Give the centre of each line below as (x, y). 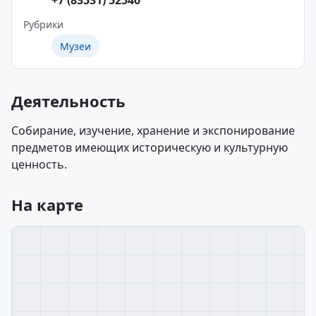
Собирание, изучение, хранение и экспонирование (153, 130)
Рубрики (43, 24)
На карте (47, 205)
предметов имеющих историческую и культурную (150, 147)
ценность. (39, 164)
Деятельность (68, 101)
